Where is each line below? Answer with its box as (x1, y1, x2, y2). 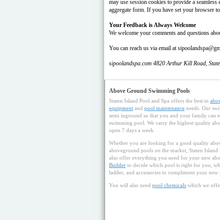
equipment (109, 105, 133, 111)
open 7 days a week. (109, 127, 155, 133)
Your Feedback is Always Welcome (109, 22, 196, 28)
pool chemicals (152, 182, 186, 188)
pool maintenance (144, 105, 185, 111)
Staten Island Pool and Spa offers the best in (109, 98, 210, 104)
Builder (109, 162, 126, 168)
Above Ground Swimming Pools (109, 87, 190, 94)
